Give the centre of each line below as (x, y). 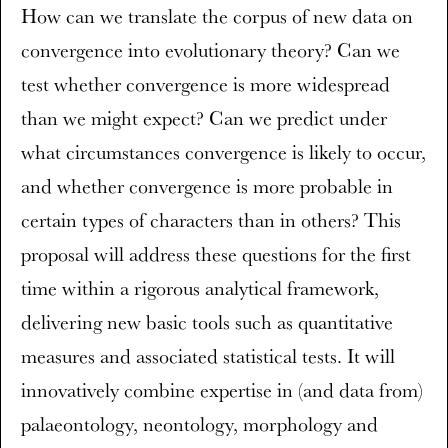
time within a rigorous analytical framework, (200, 288)
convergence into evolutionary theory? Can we (210, 50)
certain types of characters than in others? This (211, 220)
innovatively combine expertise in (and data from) (222, 390)
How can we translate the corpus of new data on (217, 16)
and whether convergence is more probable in (207, 186)
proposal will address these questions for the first (216, 254)
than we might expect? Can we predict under (204, 118)
